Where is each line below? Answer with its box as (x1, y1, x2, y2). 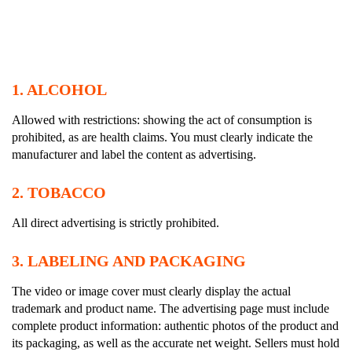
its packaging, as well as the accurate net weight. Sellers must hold (12, 335, 339, 350)
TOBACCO (27, 183, 106, 201)
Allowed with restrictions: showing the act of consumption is (12, 112, 312, 126)
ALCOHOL (27, 80, 107, 98)
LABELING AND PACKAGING (27, 251, 246, 269)
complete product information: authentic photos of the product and (12, 318, 339, 332)
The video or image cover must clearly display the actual (12, 284, 291, 298)
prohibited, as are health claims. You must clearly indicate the (12, 130, 313, 144)
